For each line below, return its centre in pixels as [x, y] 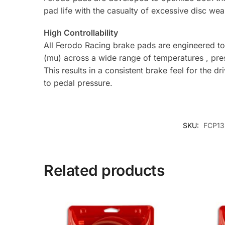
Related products [104, 171]
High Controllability [81, 32]
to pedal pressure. [78, 83]
